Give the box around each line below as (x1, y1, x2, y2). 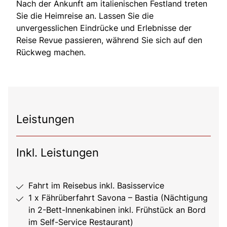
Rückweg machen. (16, 47, 86, 57)
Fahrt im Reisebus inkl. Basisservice (28, 180, 164, 191)
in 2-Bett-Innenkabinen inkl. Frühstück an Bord (28, 204, 206, 215)
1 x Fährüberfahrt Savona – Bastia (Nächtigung (28, 192, 208, 203)
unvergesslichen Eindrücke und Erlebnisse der (16, 22, 192, 33)
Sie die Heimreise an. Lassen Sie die (16, 10, 154, 21)
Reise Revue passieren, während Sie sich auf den (16, 34, 202, 45)
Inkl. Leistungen (16, 145, 99, 159)
